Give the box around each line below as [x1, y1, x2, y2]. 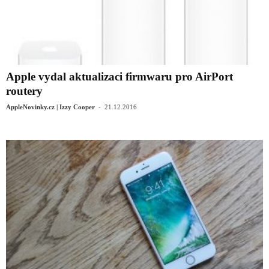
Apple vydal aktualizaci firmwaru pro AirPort [6, 70, 233, 83]
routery [6, 85, 43, 98]
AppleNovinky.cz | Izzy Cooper [6, 103, 95, 111]
